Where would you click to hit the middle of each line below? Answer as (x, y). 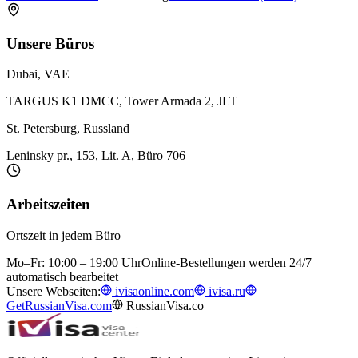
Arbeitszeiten (48, 205)
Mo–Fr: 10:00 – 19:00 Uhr (74, 262)
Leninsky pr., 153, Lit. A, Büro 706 (96, 156)
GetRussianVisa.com (59, 305)
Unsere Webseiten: (54, 291)
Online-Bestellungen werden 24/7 (227, 262)
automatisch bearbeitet (62, 276)
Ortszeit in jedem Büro (64, 235)
